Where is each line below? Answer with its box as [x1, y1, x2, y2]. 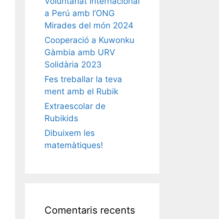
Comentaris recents [44, 204, 135, 217]
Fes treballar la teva [44, 74, 122, 85]
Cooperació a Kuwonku [44, 35, 134, 45]
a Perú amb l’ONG [44, 8, 115, 19]
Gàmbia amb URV [44, 47, 115, 58]
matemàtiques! [44, 140, 103, 151]
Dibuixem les [44, 128, 95, 138]
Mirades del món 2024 [44, 21, 133, 31]
